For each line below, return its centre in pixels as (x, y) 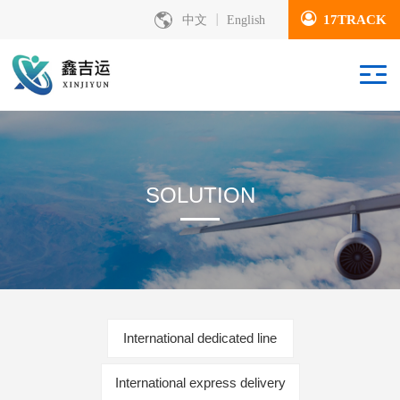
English (246, 20)
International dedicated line (200, 338)
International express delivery (200, 383)
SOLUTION (200, 195)
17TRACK (355, 19)
